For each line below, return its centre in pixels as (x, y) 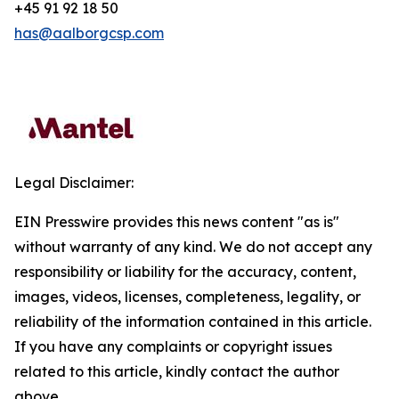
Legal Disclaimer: (74, 183)
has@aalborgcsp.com (89, 33)
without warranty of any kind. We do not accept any (193, 247)
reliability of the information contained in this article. (193, 322)
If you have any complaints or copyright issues (173, 346)
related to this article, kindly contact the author (177, 371)
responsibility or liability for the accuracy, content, (185, 272)
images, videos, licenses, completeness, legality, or (187, 297)
